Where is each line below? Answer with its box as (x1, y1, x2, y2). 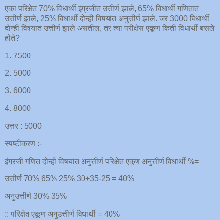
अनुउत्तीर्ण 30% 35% (5, 192, 67, 201)
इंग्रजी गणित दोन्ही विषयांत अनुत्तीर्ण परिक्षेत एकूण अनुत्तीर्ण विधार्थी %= (5, 157, 199, 165)
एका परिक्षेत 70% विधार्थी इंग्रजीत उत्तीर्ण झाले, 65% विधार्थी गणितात (5, 4, 199, 13)
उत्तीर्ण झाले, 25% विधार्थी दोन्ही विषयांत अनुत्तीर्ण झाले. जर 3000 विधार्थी (5, 14, 209, 23)
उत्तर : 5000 (5, 121, 42, 130)
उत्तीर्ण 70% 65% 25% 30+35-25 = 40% (5, 174, 134, 183)
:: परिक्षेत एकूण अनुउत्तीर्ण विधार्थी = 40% (5, 210, 120, 219)
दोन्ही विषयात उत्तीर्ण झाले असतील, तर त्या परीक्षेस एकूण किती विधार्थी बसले (5, 24, 215, 32)
